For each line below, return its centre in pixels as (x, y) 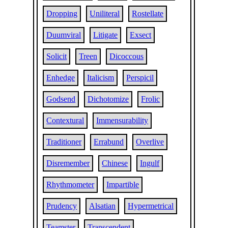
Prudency (62, 206)
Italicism (101, 78)
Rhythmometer (70, 184)
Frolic (151, 99)
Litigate (106, 35)
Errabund (109, 142)
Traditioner (64, 142)
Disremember (68, 163)
